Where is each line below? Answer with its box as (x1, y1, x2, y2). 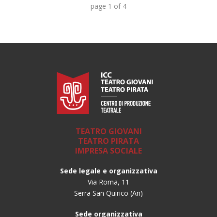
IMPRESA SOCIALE (75, 145, 142, 156)
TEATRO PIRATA (78, 135, 139, 146)
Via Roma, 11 (88, 177, 129, 186)
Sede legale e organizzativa (60, 166, 157, 175)
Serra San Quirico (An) (74, 188, 143, 198)
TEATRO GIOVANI (75, 125, 142, 137)
